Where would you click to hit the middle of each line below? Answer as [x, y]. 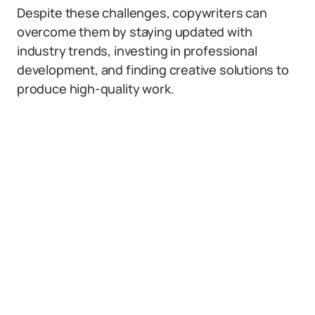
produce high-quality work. [96, 89]
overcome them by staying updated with [135, 32]
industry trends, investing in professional [137, 51]
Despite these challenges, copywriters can [142, 13]
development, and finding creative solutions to [153, 70]
